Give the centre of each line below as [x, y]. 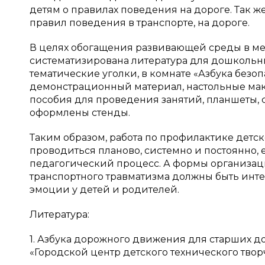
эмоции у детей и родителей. [104, 190]
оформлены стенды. [80, 113]
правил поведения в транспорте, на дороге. [140, 23]
